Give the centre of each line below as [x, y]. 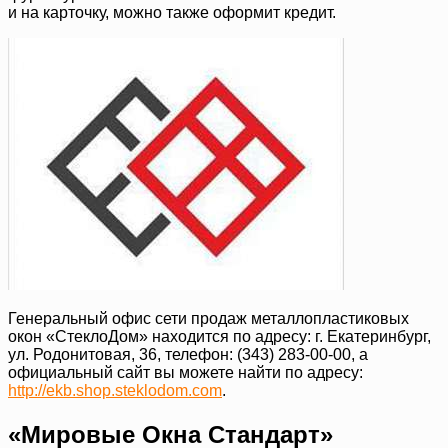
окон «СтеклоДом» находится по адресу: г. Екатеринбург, [219, 336]
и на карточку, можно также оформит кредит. [172, 12]
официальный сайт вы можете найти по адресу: [185, 372]
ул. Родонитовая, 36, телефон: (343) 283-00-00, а [188, 354]
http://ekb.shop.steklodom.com [115, 390]
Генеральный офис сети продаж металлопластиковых [208, 318]
